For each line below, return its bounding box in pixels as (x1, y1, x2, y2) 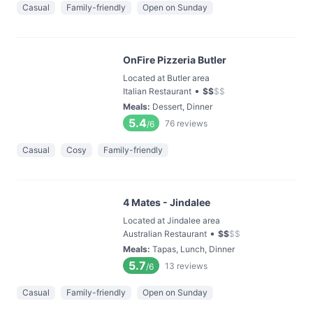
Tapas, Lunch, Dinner (152, 244, 235, 254)
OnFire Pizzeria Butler (123, 54, 226, 66)
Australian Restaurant (123, 228, 207, 239)
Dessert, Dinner (152, 101, 212, 112)
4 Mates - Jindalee (123, 196, 210, 208)
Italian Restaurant (123, 86, 191, 96)
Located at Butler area (123, 73, 210, 83)
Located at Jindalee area (123, 215, 220, 226)
